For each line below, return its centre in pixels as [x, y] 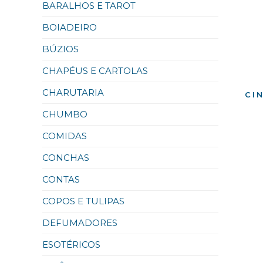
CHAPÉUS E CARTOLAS [95, 71]
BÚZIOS [60, 49]
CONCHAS [66, 158]
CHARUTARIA [73, 92]
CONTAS [61, 179]
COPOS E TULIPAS [83, 201]
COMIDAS [65, 136]
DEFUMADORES [80, 223]
